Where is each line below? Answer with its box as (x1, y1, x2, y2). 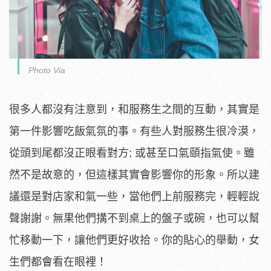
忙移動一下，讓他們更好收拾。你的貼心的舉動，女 (9, 233, 260, 246)
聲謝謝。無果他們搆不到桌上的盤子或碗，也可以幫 (9, 212, 260, 224)
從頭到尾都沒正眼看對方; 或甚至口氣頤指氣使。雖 (9, 146, 255, 159)
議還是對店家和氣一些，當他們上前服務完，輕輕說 (9, 190, 260, 203)
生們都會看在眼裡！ (9, 255, 107, 268)
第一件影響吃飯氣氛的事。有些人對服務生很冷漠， (9, 125, 260, 137)
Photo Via (28, 65, 65, 75)
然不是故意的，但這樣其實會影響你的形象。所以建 (9, 168, 260, 181)
